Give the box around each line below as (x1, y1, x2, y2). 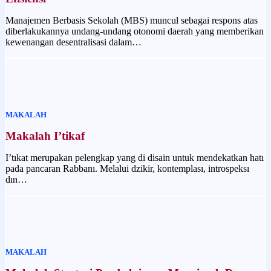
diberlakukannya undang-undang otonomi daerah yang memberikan (5, 26, 264, 37)
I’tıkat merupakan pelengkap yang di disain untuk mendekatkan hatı (5, 152, 264, 163)
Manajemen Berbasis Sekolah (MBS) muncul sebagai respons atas (5, 15, 258, 26)
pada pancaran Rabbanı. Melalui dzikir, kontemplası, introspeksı (5, 163, 249, 174)
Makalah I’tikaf (5, 129, 85, 143)
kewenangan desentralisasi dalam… (5, 37, 142, 48)
